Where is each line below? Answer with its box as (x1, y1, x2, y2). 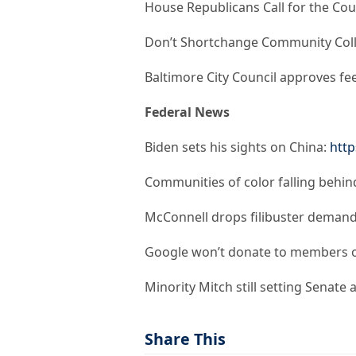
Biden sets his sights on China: (145, 138, 330, 157)
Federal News (145, 103, 230, 122)
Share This (145, 328, 226, 350)
